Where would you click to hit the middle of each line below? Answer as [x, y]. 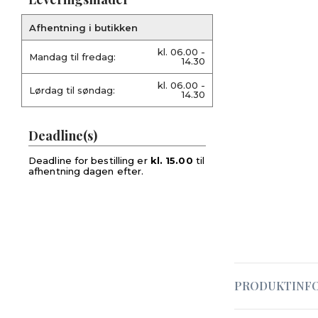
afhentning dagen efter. [86, 171]
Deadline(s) [63, 136]
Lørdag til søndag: [72, 90]
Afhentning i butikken [83, 28]
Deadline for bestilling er [89, 160]
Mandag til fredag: [72, 56]
